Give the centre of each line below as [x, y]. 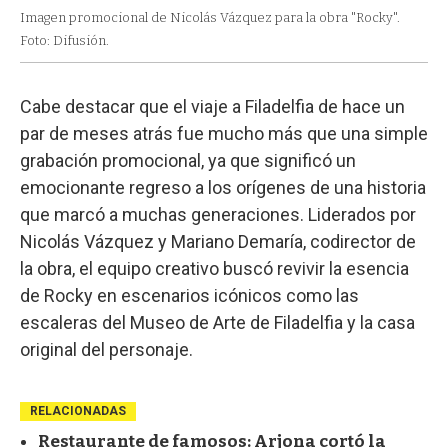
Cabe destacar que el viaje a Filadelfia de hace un [212, 107]
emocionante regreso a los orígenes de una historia [223, 188]
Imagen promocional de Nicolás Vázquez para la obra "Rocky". [210, 18]
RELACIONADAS [78, 411]
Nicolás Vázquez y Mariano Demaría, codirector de [218, 242]
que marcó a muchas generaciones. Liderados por [218, 215]
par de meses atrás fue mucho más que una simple [224, 134]
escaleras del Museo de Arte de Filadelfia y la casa [217, 323]
